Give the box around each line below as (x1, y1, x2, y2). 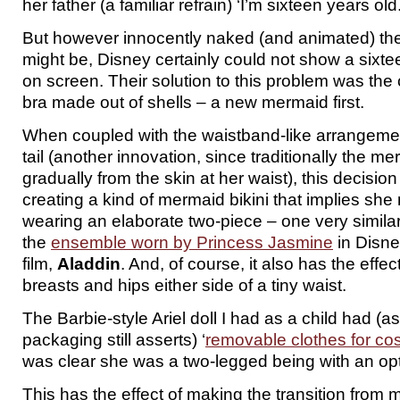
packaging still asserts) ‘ (22, 329, 205, 349)
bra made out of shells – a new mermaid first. (22, 92, 364, 112)
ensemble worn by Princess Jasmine (51, 232, 333, 252)
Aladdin (57, 254, 121, 273)
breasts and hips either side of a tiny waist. (22, 275, 346, 295)
